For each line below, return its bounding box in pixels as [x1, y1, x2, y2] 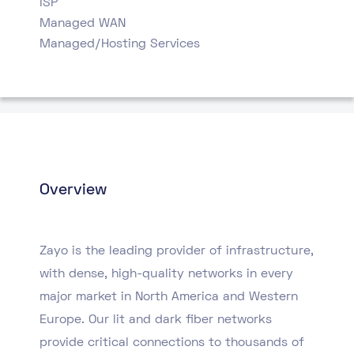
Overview [40, 183, 107, 198]
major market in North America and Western [40, 292, 298, 303]
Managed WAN [40, 18, 126, 29]
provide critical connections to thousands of [40, 337, 304, 348]
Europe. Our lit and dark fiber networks [40, 314, 272, 326]
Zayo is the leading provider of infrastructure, [40, 246, 314, 257]
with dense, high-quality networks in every [40, 269, 293, 280]
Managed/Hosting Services [40, 39, 200, 50]
